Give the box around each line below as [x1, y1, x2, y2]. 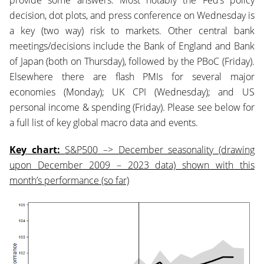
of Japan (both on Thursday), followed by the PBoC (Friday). [9, 55, 255, 68]
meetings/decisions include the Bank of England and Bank [9, 39, 255, 52]
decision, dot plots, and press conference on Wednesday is [9, 9, 255, 22]
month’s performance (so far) [9, 174, 129, 187]
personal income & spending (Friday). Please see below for [9, 101, 255, 114]
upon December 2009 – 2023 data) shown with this [9, 159, 255, 171]
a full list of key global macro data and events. [9, 116, 198, 129]
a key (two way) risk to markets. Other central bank [9, 24, 255, 37]
